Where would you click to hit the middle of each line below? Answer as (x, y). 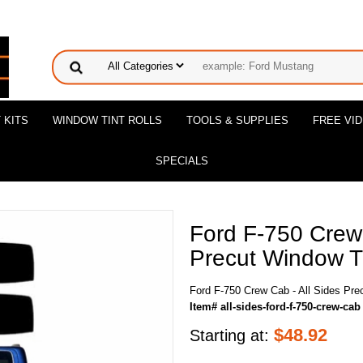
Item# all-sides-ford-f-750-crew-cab (275, 307)
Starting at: (232, 335)
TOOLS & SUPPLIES (237, 120)
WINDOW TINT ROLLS (107, 120)
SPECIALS (181, 161)
